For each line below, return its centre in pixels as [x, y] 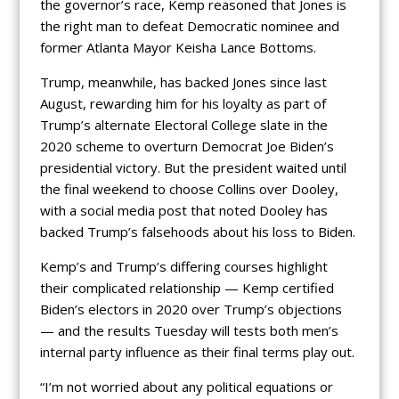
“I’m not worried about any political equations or [186, 386]
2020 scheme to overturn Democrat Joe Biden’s [187, 146]
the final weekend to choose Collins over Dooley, [189, 188]
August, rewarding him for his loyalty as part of [183, 103]
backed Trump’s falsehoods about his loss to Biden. [197, 231]
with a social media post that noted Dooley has [183, 210]
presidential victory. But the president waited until [193, 167]
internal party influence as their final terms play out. [197, 351]
